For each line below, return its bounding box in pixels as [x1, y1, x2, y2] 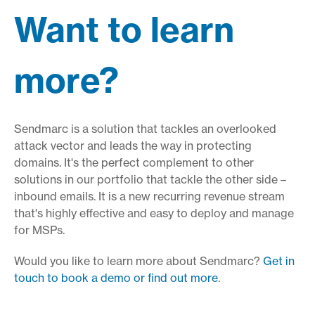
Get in [263, 253, 295, 268]
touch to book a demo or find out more [14, 270, 218, 285]
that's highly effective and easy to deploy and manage [14, 205, 294, 220]
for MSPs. [14, 222, 65, 237]
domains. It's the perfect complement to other [14, 155, 254, 169]
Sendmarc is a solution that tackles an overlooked [14, 121, 276, 136]
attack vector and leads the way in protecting [14, 138, 252, 153]
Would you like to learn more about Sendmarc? [14, 253, 263, 268]
